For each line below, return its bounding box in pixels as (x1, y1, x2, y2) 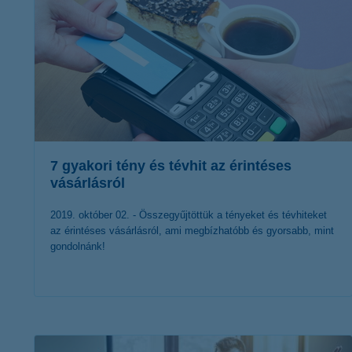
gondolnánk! (50, 240, 105, 252)
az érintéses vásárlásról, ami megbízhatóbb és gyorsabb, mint (50, 225, 334, 236)
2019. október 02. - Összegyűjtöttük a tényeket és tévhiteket (50, 209, 327, 221)
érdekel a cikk (140, 316, 222, 335)
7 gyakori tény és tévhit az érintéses (50, 158, 291, 174)
